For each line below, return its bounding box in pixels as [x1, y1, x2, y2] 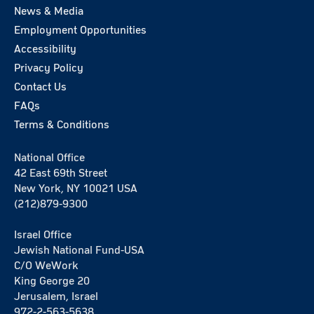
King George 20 [14, 275, 90, 287]
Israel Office [14, 229, 71, 240]
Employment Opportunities [14, 25, 146, 36]
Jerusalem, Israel [14, 291, 98, 302]
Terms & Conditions [14, 119, 109, 130]
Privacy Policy [14, 62, 83, 74]
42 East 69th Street [14, 168, 107, 179]
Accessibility [14, 43, 76, 55]
